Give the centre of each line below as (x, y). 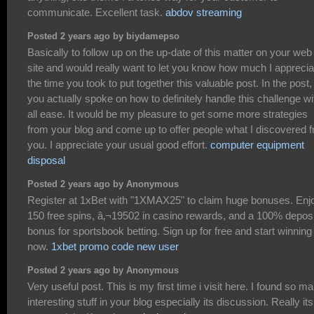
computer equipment (257, 144)
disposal (46, 160)
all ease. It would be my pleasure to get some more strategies (168, 114)
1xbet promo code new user (115, 246)
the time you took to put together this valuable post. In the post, (170, 83)
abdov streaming (204, 12)
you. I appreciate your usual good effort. (119, 144)
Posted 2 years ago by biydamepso (103, 36)
